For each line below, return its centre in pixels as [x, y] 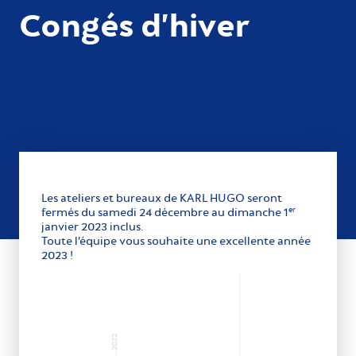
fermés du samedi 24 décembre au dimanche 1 [165, 212]
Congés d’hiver [134, 24]
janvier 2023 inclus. [92, 226]
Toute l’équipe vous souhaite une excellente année [176, 241]
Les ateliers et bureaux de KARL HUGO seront [162, 198]
